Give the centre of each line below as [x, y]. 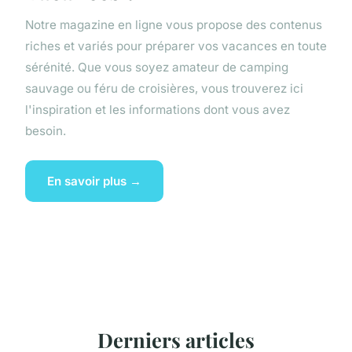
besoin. [46, 131]
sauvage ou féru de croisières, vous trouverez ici [164, 89]
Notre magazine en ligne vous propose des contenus [174, 25]
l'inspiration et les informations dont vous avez [158, 110]
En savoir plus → [94, 181]
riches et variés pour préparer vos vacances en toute [176, 46]
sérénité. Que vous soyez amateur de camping [157, 68]
